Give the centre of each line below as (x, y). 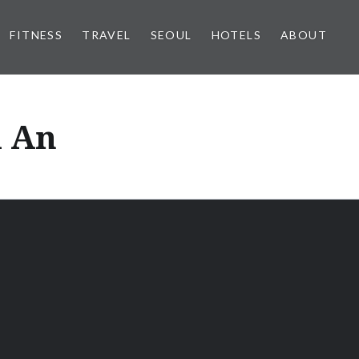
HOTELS (236, 35)
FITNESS (36, 35)
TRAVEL (107, 35)
